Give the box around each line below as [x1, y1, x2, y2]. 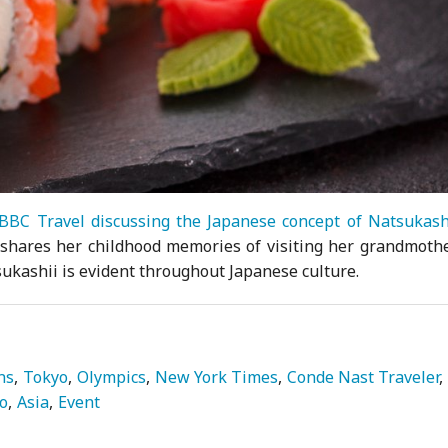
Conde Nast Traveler [287, 365, 440, 388]
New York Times [155, 365, 279, 388]
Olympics [77, 365, 147, 388]
